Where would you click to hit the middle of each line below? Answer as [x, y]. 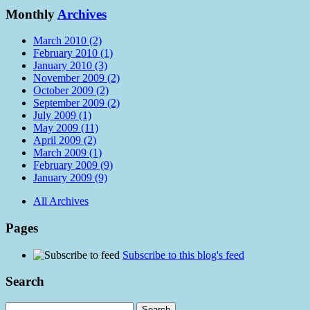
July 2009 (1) [62, 116]
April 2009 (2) [65, 140]
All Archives [61, 201]
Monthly [31, 14]
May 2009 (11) [66, 128]
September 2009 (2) [76, 103]
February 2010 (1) [73, 53]
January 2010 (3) [70, 66]
